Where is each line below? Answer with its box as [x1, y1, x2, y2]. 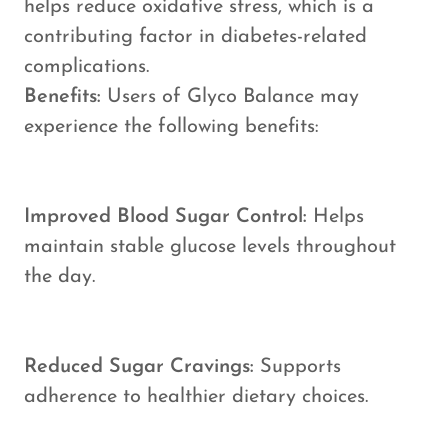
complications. [24, 57, 149, 77]
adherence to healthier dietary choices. [24, 387, 368, 407]
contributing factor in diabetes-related [24, 27, 367, 47]
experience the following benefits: [24, 117, 319, 137]
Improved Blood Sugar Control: [24, 207, 313, 227]
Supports [260, 357, 341, 377]
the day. [24, 267, 95, 287]
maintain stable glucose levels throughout [24, 237, 396, 257]
